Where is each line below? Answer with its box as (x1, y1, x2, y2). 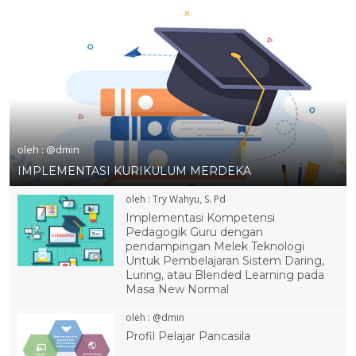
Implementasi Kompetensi (126, 210, 276, 225)
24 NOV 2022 (61, 26, 126, 40)
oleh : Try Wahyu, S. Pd (126, 192, 226, 206)
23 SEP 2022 (63, 87, 125, 100)
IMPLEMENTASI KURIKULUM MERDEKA (17, 163, 251, 178)
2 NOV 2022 (233, 11, 292, 25)
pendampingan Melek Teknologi (126, 238, 305, 253)
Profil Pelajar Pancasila (126, 328, 251, 343)
